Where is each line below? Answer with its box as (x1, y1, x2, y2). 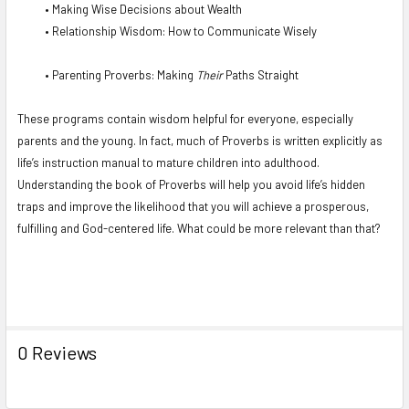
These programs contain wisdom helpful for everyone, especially (17, 110, 353, 126)
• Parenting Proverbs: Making (45, 67, 196, 82)
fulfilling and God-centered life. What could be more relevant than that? (17, 220, 383, 236)
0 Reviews (17, 341, 97, 363)
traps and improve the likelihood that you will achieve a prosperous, (17, 198, 369, 214)
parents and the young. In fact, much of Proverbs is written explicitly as (17, 132, 383, 148)
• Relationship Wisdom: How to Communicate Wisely (45, 23, 317, 38)
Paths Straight (225, 67, 299, 82)
